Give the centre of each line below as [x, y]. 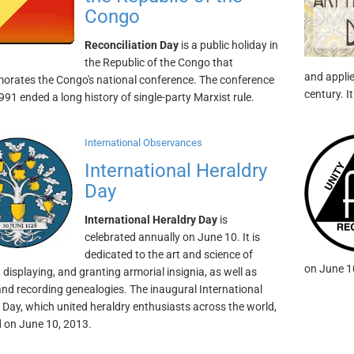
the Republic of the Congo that [158, 62]
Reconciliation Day [131, 45]
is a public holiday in [228, 45]
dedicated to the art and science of [168, 254]
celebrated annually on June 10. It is [172, 237]
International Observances [143, 143]
